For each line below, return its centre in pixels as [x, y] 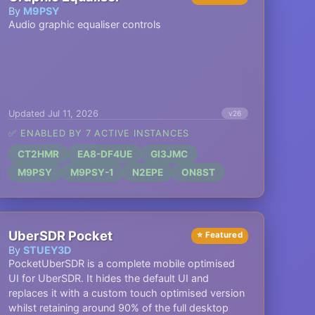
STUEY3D [47, 250]
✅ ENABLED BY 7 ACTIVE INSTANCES [99, 133]
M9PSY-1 [92, 172]
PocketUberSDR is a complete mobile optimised [122, 263]
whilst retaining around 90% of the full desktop [119, 308]
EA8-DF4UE [105, 154]
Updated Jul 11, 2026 [54, 113]
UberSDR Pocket [61, 236]
